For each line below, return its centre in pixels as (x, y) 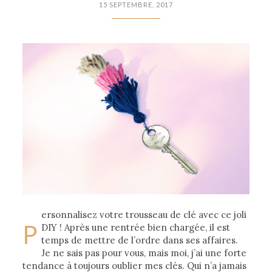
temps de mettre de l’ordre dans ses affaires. (140, 240)
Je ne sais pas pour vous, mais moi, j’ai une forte (144, 253)
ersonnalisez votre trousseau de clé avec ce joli (144, 214)
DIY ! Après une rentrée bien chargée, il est (136, 227)
